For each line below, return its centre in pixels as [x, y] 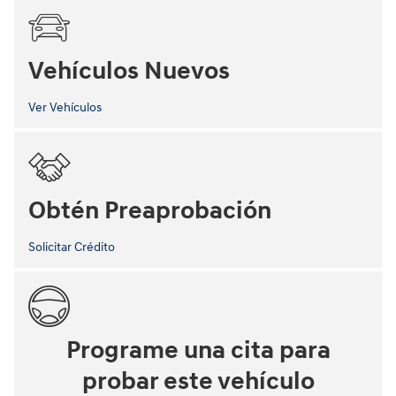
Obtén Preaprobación [150, 210]
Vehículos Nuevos [129, 71]
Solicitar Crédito [72, 247]
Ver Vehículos [65, 107]
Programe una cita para [198, 350]
